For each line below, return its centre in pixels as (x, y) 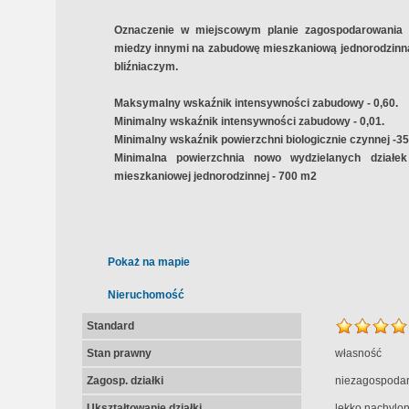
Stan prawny (119, 353)
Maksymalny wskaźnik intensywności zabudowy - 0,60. (256, 103)
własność (358, 353)
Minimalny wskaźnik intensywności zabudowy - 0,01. (249, 121)
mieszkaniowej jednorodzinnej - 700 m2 (215, 176)
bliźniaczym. (146, 67)
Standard (110, 326)
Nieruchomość (146, 295)
